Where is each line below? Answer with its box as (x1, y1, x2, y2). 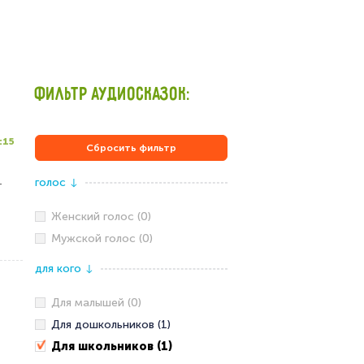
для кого (34, 262, 84, 275)
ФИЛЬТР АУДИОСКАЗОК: (34, 84, 191, 105)
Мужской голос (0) (50, 232, 153, 245)
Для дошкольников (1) (50, 318, 171, 331)
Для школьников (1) (50, 340, 172, 353)
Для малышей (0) (50, 296, 141, 310)
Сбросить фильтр (85, 142, 176, 154)
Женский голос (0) (50, 210, 151, 223)
